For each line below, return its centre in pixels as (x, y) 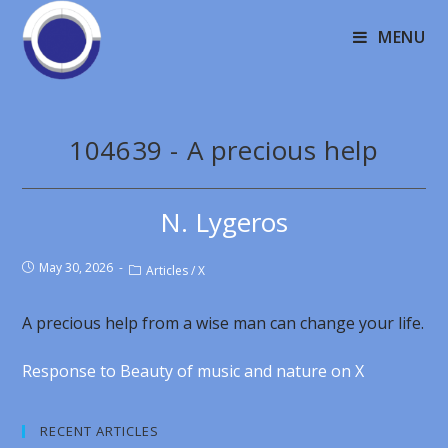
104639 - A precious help (224, 150)
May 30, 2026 (76, 267)
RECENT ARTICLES (100, 431)
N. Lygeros (224, 222)
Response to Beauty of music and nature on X (195, 371)
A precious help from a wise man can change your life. (223, 323)
